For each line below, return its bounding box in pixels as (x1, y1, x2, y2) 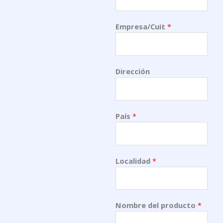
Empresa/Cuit (115, 21, 168, 31)
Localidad (115, 155, 153, 166)
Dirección (115, 66, 150, 76)
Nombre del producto (115, 200, 198, 211)
